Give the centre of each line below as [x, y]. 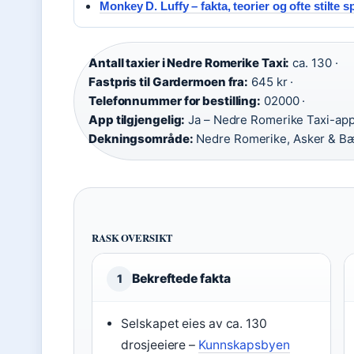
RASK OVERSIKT [133, 238]
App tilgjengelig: [137, 120]
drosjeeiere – [160, 345]
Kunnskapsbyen [244, 345]
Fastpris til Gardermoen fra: [169, 82]
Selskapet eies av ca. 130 [194, 324]
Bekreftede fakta [181, 279]
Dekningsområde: [141, 139]
